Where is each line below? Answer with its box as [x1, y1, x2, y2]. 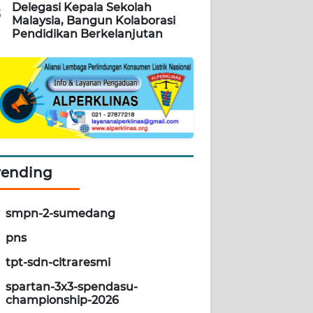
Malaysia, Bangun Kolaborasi [12, 14, 175, 28]
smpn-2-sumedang [6, 207, 115, 221]
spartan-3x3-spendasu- [6, 280, 138, 294]
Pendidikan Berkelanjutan [12, 27, 163, 41]
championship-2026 [6, 293, 119, 307]
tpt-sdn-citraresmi [6, 256, 110, 270]
